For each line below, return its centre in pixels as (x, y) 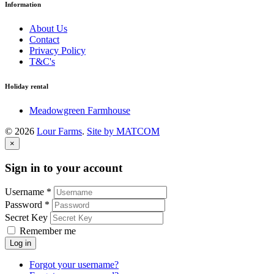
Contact (44, 39)
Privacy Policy (57, 50)
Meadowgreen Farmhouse (80, 110)
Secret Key (26, 218)
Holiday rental (27, 86)
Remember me (48, 231)
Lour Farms (59, 131)
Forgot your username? (74, 265)
